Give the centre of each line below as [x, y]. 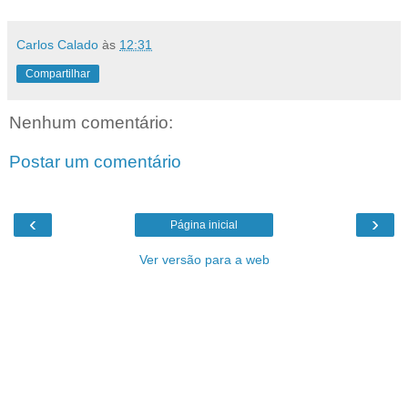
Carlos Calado [57, 44]
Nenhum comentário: [91, 122]
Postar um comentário [95, 162]
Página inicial [204, 224]
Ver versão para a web [204, 259]
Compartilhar [58, 73]
